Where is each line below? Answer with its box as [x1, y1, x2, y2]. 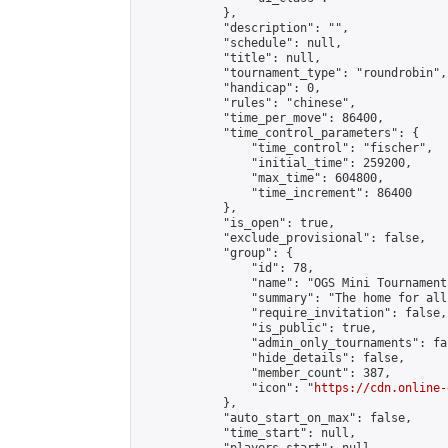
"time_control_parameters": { [139, 126, 419, 140]
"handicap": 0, [139, 81, 321, 95]
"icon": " [139, 381, 314, 395]
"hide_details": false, [139, 351, 405, 365]
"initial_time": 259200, [139, 156, 412, 170]
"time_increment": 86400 [139, 186, 412, 200]
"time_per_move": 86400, [139, 111, 384, 125]
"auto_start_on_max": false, [139, 411, 412, 425]
